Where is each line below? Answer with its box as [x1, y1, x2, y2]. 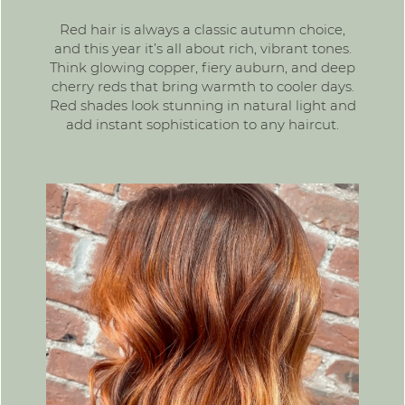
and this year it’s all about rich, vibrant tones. [53, 40, 352, 57]
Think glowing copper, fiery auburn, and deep [50, 59, 355, 76]
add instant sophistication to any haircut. [66, 116, 339, 133]
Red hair [60, 21, 117, 38]
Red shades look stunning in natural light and [49, 97, 356, 114]
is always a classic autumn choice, [117, 21, 345, 38]
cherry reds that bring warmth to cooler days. [51, 78, 354, 95]
